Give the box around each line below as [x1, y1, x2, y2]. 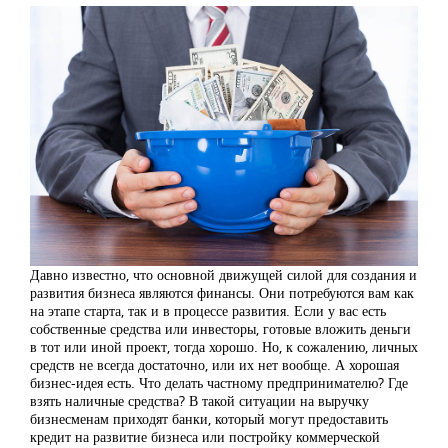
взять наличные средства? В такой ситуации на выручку [30, 391, 369, 411]
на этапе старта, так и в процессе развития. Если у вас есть [30, 301, 386, 321]
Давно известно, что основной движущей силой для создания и [30, 265, 417, 285]
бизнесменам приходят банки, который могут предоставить [30, 409, 388, 429]
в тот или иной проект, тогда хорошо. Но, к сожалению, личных [30, 337, 418, 357]
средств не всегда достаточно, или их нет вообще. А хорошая [30, 355, 399, 375]
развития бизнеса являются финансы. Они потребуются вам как [30, 283, 414, 303]
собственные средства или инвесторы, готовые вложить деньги [30, 319, 411, 339]
